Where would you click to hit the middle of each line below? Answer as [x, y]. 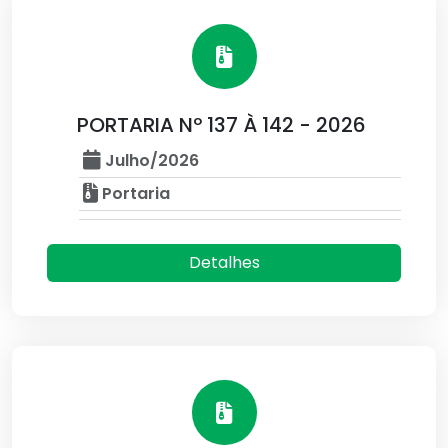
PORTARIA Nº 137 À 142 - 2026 [221, 125]
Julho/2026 [150, 160]
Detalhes [224, 262]
